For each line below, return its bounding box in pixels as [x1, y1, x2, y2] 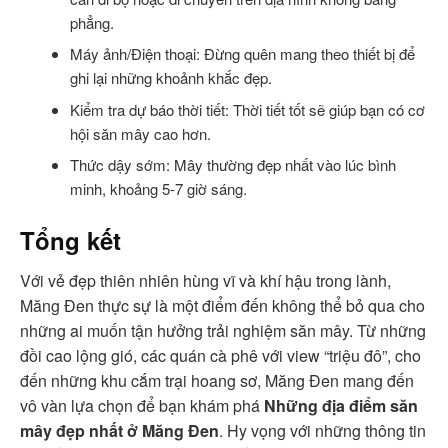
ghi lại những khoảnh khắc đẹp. [69, 67, 272, 89]
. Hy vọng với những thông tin [219, 419, 426, 443]
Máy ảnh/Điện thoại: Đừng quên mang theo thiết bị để [69, 43, 415, 65]
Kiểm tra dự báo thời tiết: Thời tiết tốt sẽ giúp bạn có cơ [69, 98, 425, 120]
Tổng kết [20, 223, 121, 258]
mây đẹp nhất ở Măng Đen [20, 419, 219, 443]
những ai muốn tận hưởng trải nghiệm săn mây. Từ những [20, 319, 426, 343]
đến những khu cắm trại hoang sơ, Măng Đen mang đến [20, 369, 414, 393]
